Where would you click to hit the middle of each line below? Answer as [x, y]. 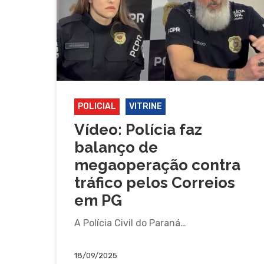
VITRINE [146, 106]
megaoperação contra [157, 165]
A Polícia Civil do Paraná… [130, 223]
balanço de [116, 147]
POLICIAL [97, 106]
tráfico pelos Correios [155, 182]
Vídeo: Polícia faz [138, 129]
